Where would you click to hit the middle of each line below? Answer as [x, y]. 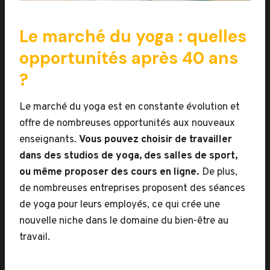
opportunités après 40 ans [129, 58]
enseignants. [49, 140]
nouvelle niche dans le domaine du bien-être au [124, 221]
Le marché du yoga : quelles [133, 36]
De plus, [218, 172]
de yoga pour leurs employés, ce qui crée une [120, 205]
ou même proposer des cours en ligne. [109, 172]
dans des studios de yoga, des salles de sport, [128, 156]
